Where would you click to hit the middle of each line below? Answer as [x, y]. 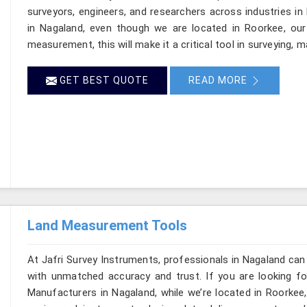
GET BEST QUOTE [102, 80]
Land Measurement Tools [107, 225]
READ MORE [219, 80]
